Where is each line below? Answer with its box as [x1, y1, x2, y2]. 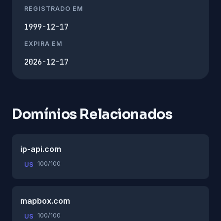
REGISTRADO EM [24, 4, 83, 12]
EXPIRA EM [24, 39, 63, 47]
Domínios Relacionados [12, 106, 173, 123]
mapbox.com [20, 195, 70, 206]
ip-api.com [20, 144, 61, 154]
